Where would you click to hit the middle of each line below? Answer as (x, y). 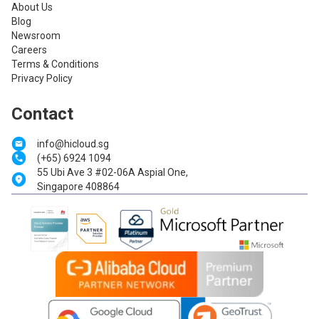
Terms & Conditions (55, 64)
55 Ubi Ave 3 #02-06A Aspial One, (113, 173)
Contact (42, 114)
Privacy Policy (42, 79)
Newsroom (36, 36)
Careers (29, 50)
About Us (32, 7)
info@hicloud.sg (73, 144)
